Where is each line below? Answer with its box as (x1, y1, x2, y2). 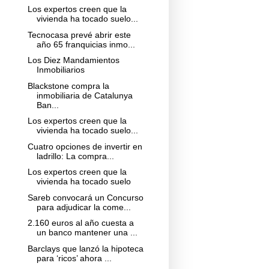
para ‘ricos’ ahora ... (36, 253, 112, 263)
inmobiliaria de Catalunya (36, 90, 133, 100)
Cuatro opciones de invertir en (27, 141, 142, 151)
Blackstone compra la (27, 80, 109, 91)
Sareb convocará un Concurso (27, 192, 144, 202)
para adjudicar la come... (36, 202, 131, 212)
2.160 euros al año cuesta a (27, 218, 134, 228)
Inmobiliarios (36, 65, 85, 75)
